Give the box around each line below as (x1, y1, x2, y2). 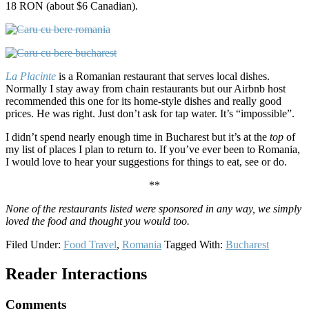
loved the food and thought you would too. (6, 215, 190, 228)
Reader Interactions (6, 265, 147, 283)
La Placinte (6, 70, 56, 83)
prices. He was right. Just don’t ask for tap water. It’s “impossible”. (6, 108, 295, 120)
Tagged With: (164, 239, 226, 251)
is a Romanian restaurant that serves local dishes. (56, 70, 270, 83)
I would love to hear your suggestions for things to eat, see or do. (6, 156, 287, 168)
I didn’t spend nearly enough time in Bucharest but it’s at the (6, 131, 270, 143)
